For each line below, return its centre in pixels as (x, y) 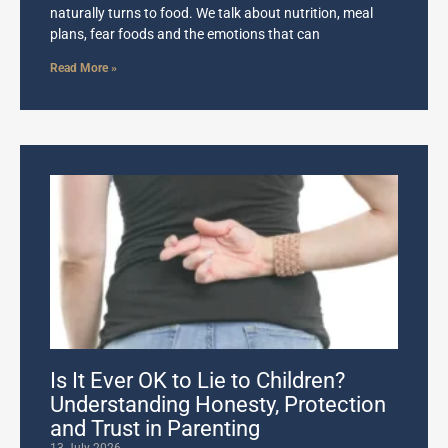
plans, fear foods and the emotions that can (185, 34)
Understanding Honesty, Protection (218, 405)
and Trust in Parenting (155, 429)
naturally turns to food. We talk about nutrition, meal (211, 13)
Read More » (83, 68)
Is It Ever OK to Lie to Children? (197, 381)
